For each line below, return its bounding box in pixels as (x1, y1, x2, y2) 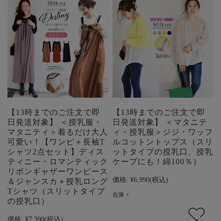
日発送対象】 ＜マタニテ (112, 117, 208, 126)
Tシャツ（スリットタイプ (7, 186, 105, 195)
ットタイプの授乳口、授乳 (112, 147, 214, 156)
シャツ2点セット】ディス (7, 147, 104, 156)
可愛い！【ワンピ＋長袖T (7, 137, 105, 146)
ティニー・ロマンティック (7, 157, 108, 166)
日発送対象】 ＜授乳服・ (7, 117, 102, 126)
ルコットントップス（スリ (112, 137, 214, 146)
